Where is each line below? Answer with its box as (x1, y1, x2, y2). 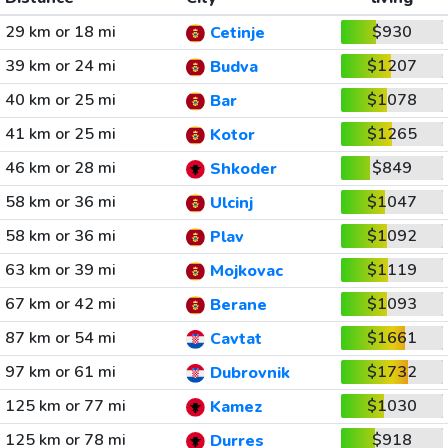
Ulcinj (209, 192, 253, 215)
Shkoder (209, 158, 277, 181)
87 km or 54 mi (4, 327, 116, 349)
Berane (209, 294, 267, 317)
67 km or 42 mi (4, 293, 116, 315)
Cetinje (209, 22, 265, 45)
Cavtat (209, 328, 262, 351)
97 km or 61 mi (4, 361, 116, 383)
